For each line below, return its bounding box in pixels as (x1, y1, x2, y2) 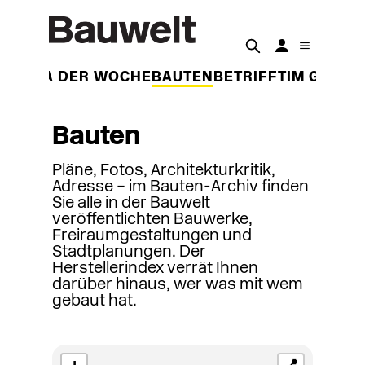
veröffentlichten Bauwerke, (52, 212, 253, 228)
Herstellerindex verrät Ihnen (52, 261, 258, 277)
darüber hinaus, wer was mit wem (52, 277, 303, 293)
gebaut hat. (52, 293, 137, 310)
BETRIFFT (213, 71, 287, 85)
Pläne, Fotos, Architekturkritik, (52, 163, 275, 179)
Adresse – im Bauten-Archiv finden (52, 179, 309, 196)
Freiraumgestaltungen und (52, 228, 252, 244)
